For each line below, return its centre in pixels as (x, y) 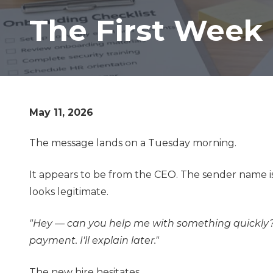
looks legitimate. (69, 191)
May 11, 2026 (61, 112)
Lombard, (52, 9)
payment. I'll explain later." (94, 240)
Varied (44, 53)
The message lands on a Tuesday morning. (133, 143)
